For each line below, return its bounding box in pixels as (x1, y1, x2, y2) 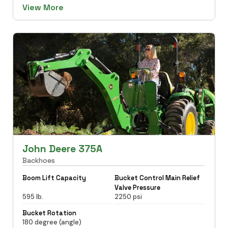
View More (22, 2, 64, 13)
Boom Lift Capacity (22, 173, 86, 182)
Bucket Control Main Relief (115, 173, 200, 182)
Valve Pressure (115, 183, 160, 192)
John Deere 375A (22, 142, 102, 155)
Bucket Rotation (22, 208, 76, 217)
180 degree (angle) (22, 217, 81, 226)
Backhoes (22, 155, 55, 165)
